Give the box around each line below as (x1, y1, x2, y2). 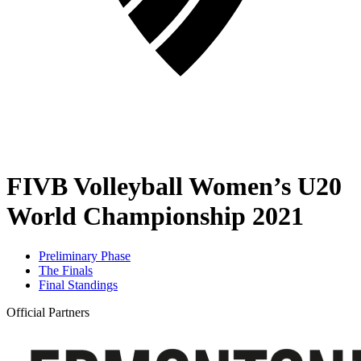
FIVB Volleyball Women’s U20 (6, 172, 342, 201)
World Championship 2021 (6, 201, 304, 231)
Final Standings (39, 277, 118, 292)
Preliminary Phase (39, 248, 131, 263)
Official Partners (6, 305, 89, 319)
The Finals (39, 263, 93, 277)
